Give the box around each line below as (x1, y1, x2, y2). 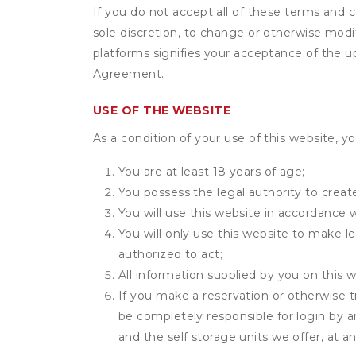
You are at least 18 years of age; (118, 164, 305, 179)
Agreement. (93, 67, 164, 81)
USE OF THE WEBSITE (93, 103, 231, 118)
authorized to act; (118, 247, 223, 261)
